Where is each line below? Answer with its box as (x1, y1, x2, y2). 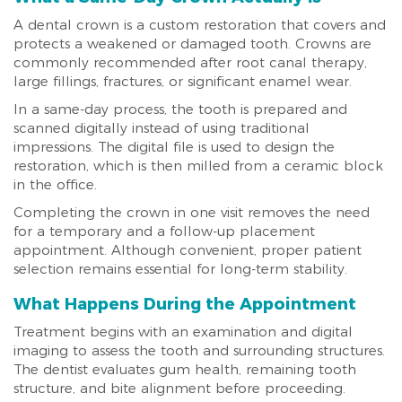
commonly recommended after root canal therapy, (13, 54, 367, 71)
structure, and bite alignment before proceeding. (13, 380, 345, 397)
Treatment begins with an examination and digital (13, 323, 353, 340)
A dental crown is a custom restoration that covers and (13, 16, 386, 33)
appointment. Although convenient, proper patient (13, 241, 362, 258)
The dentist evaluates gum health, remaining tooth (13, 361, 356, 378)
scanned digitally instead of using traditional (13, 119, 310, 136)
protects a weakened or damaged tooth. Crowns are (13, 35, 371, 52)
